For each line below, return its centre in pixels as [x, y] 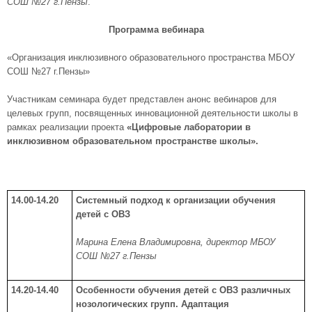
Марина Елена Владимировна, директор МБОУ [175, 242]
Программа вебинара [156, 30]
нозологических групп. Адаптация [153, 304]
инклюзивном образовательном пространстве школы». [133, 141]
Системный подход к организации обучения [177, 200]
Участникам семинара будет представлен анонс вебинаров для [142, 99]
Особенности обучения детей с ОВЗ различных [183, 290]
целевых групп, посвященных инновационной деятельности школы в [153, 113]
